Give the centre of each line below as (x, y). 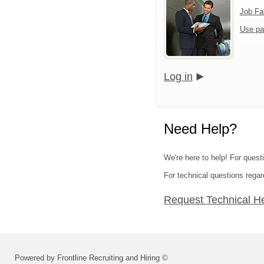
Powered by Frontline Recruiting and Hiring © (91, 258)
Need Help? (200, 129)
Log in (178, 77)
